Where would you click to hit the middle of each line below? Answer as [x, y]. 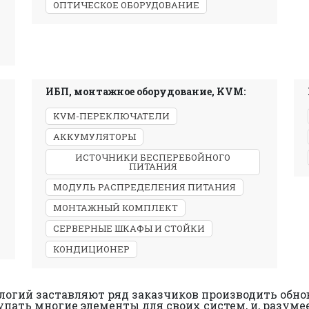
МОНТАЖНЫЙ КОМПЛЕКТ [116, 208]
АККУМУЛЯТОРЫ [94, 137]
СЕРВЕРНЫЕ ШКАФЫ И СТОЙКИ [129, 228]
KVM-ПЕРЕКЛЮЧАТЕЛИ [111, 116]
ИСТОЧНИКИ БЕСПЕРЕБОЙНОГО [153, 157]
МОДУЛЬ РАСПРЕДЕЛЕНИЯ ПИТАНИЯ [144, 187]
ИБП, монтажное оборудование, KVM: [146, 91]
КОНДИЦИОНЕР [91, 249]
